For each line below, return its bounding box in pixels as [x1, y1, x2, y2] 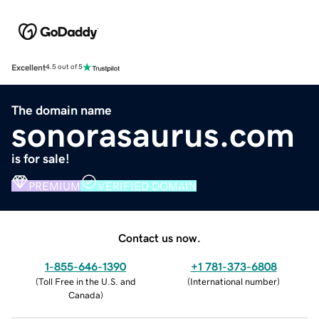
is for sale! [11, 152, 70, 165]
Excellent [11, 63, 46, 72]
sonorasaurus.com [11, 117, 295, 152]
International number [190, 276, 277, 286]
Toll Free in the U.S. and [38, 276, 136, 286]
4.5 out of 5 [46, 63, 83, 71]
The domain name [11, 103, 112, 117]
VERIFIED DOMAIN [98, 179, 197, 192]
